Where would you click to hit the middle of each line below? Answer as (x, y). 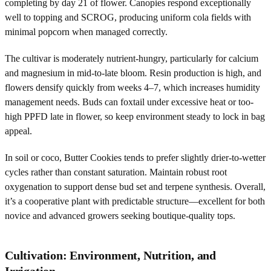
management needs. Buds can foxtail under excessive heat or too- (129, 102)
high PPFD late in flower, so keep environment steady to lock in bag (135, 116)
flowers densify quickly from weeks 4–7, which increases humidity (132, 87)
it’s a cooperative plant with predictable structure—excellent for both (135, 201)
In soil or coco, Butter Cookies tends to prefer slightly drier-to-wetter (135, 157)
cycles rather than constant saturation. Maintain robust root (116, 172)
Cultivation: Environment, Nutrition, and (110, 255)
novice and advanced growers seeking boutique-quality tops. (120, 215)
